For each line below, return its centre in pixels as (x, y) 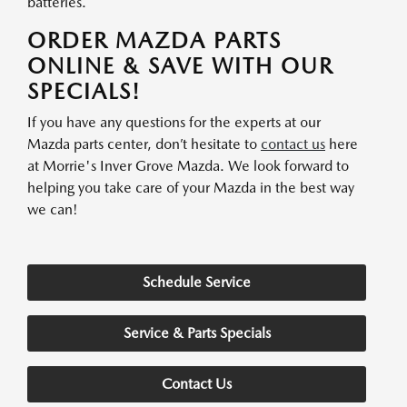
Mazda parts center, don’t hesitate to (144, 144)
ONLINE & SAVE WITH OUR (180, 66)
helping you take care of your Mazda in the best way (191, 188)
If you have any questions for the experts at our (174, 122)
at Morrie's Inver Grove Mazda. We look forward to (188, 166)
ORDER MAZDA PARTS (154, 40)
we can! (53, 209)
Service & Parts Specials (197, 333)
